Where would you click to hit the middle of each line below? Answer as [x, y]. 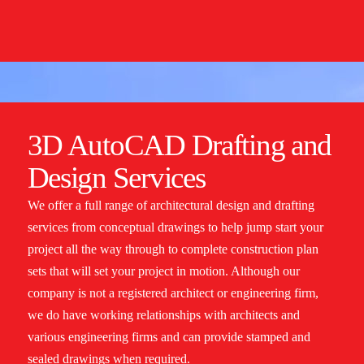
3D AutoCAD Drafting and [180, 145]
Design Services [116, 178]
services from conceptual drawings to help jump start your [175, 227]
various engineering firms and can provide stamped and [169, 337]
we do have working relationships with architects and [163, 315]
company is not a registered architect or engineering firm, [173, 293]
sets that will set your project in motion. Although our [163, 271]
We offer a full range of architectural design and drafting [171, 206]
